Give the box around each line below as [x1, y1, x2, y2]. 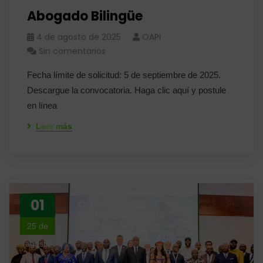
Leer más [36, 122, 72, 131]
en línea [27, 100, 62, 110]
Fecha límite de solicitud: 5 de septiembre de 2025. [27, 70, 221, 80]
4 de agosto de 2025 [36, 31, 121, 43]
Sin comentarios [39, 45, 106, 57]
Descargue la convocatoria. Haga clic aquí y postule [27, 85, 226, 95]
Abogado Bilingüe [27, 7, 143, 25]
